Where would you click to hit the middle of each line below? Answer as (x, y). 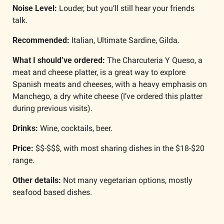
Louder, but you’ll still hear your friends (126, 8)
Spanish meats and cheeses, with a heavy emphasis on (110, 84)
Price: (23, 148)
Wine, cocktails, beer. (77, 128)
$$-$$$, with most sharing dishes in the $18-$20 (119, 148)
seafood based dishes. (52, 192)
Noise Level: (35, 8)
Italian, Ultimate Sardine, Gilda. (125, 40)
